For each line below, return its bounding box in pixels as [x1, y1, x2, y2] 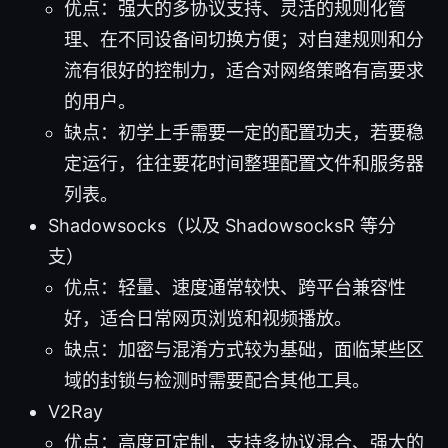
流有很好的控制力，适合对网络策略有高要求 [64, 59, 424, 81]
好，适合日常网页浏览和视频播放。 [64, 307, 352, 329]
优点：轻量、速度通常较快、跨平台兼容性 [64, 276, 406, 298]
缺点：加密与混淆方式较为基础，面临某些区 [64, 338, 424, 360]
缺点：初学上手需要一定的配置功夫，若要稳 [64, 121, 424, 143]
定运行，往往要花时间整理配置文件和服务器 [64, 152, 424, 174]
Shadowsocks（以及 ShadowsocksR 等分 [48, 214, 396, 236]
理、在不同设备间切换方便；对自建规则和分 [64, 28, 424, 50]
